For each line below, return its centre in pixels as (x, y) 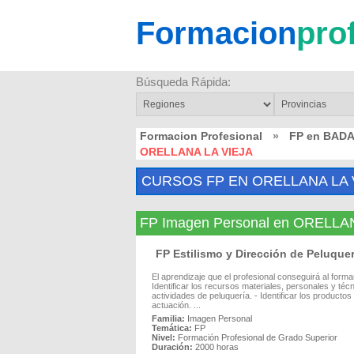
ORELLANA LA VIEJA (196, 152)
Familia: (168, 318)
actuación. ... (176, 305)
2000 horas (217, 347)
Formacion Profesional (201, 136)
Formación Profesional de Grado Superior (258, 337)
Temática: (172, 328)
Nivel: (164, 337)
